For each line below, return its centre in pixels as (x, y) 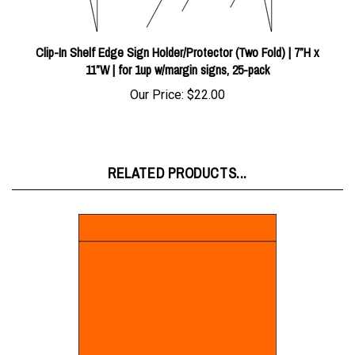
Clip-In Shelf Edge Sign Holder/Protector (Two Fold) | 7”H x (177, 34)
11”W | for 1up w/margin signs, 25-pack (177, 52)
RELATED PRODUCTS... (177, 155)
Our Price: (157, 76)
